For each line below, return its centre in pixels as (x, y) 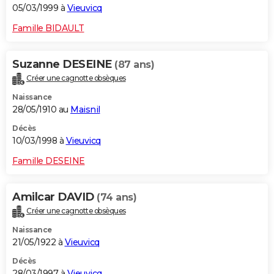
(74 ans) (117, 197)
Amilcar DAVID (54, 197)
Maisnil (85, 109)
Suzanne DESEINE (63, 65)
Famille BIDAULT (48, 28)
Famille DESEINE (49, 161)
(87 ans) (134, 65)
